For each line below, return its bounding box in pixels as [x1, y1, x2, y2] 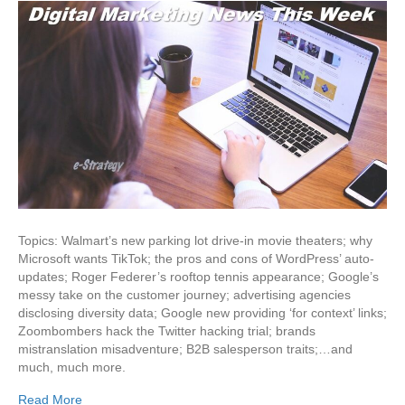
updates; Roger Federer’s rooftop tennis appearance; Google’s [18, 268, 379, 284]
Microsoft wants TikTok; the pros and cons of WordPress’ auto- [18, 250, 374, 266]
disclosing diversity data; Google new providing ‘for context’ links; [18, 305, 387, 320]
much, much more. [18, 359, 126, 374]
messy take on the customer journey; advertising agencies [18, 287, 351, 302]
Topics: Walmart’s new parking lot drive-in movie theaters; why [18, 232, 372, 248]
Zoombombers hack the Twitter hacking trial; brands [18, 323, 316, 338]
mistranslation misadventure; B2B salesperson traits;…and [18, 341, 353, 356]
